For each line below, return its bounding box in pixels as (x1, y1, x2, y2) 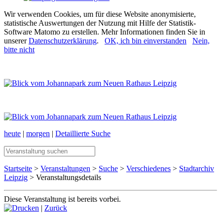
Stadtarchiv (179, 164, 214, 173)
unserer (4, 37, 29, 45)
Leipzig (4, 173, 28, 182)
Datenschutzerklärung (29, 37, 97, 45)
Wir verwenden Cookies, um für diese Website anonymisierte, (4, 10, 196, 18)
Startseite (4, 164, 32, 173)
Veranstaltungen (40, 164, 90, 173)
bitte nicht (4, 45, 35, 54)
